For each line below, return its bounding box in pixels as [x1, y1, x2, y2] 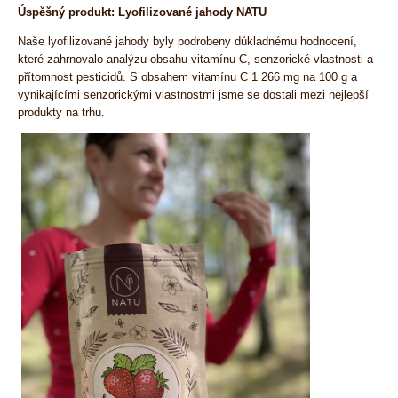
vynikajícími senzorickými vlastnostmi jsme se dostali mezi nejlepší [18, 87, 369, 101]
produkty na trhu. [18, 105, 105, 119]
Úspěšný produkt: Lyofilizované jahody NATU [18, 5, 267, 20]
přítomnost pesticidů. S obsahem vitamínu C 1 [18, 69, 261, 84]
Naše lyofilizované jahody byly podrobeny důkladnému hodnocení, [18, 34, 357, 48]
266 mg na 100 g [261, 69, 347, 84]
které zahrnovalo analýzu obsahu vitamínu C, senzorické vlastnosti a [18, 52, 373, 66]
